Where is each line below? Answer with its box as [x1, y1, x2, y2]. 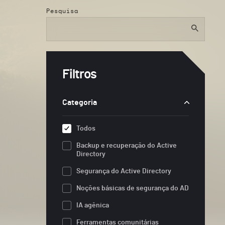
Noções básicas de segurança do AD [76, 184, 189, 192]
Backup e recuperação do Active [76, 142, 177, 149]
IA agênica [76, 201, 109, 209]
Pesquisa [46, 8, 78, 14]
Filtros [62, 67, 96, 81]
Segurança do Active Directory [76, 167, 171, 175]
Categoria [62, 98, 97, 106]
